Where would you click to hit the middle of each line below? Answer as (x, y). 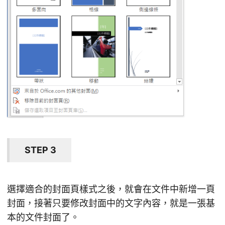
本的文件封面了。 (43, 217)
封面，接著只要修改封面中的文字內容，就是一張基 (111, 203)
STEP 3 (40, 150)
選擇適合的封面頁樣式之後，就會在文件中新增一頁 (111, 189)
